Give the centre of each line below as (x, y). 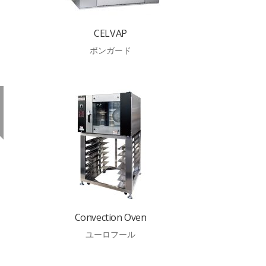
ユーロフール (110, 234)
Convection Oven (110, 217)
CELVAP (110, 33)
